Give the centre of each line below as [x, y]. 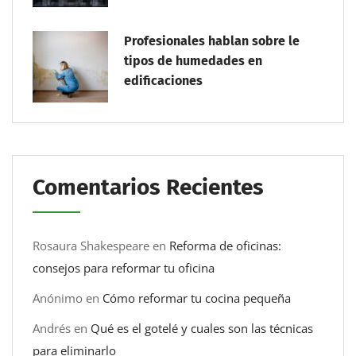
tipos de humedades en [193, 60]
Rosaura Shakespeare [91, 245]
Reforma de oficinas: [225, 245]
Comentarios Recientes [148, 187]
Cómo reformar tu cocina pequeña [197, 298]
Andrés [52, 328]
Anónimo [58, 298]
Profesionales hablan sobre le [212, 41]
